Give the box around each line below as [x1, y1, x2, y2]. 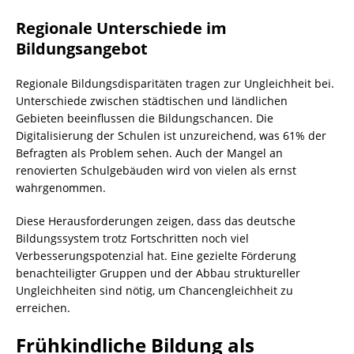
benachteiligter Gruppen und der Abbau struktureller [16, 265, 300, 281]
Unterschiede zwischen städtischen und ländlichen [16, 93, 288, 108]
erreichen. [16, 300, 70, 315]
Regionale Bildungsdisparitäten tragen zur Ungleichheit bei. [16, 76, 334, 91]
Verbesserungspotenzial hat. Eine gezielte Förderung [16, 248, 296, 263]
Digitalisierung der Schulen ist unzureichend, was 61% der [16, 128, 326, 143]
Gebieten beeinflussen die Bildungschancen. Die [16, 111, 273, 126]
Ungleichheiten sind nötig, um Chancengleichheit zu [16, 283, 293, 298]
